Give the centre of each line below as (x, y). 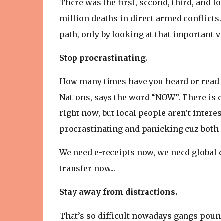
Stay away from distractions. (118, 192)
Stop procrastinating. (103, 58)
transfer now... (88, 168)
